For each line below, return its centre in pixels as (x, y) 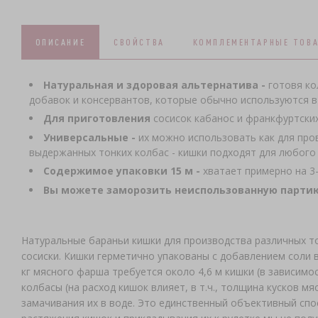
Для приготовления (97, 119)
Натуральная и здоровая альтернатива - (154, 84)
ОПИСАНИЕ (60, 42)
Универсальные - (89, 137)
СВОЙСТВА (139, 42)
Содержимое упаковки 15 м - (123, 171)
